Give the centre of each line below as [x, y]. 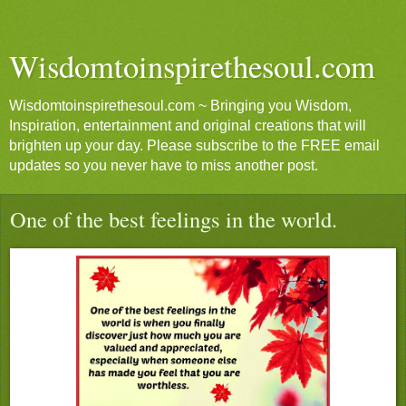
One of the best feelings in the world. [174, 219]
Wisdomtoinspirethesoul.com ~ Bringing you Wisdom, [180, 106]
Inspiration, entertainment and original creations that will [188, 126]
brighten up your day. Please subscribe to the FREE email [194, 145]
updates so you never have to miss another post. [164, 165]
